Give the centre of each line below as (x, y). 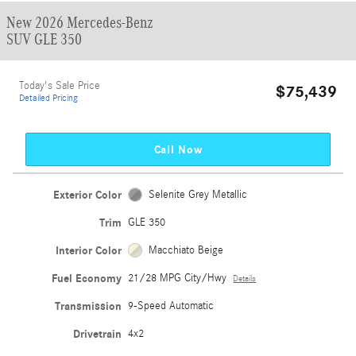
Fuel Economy (87, 278)
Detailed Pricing (48, 98)
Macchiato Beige (186, 250)
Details (245, 279)
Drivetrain (98, 334)
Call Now (178, 149)
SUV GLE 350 (44, 39)
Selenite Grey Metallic (197, 194)
